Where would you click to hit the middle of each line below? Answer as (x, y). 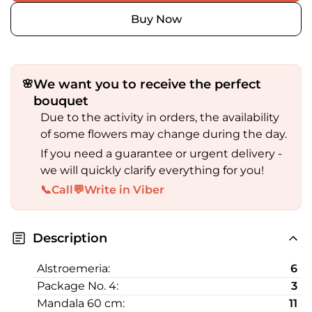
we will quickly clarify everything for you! (152, 170)
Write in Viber (124, 190)
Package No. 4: (78, 286)
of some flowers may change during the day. (164, 134)
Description (70, 238)
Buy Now (156, 19)
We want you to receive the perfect (147, 84)
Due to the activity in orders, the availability (160, 117)
